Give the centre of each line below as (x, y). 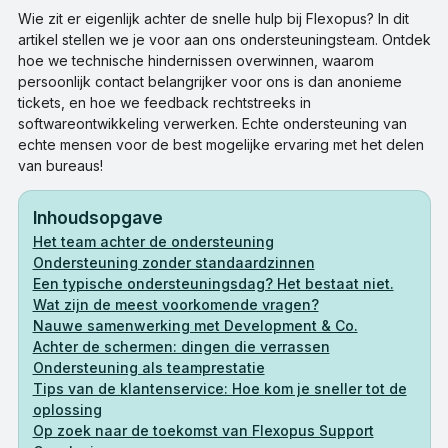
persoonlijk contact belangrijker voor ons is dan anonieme (209, 81)
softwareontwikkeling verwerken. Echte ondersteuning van (212, 123)
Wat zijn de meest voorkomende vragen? (175, 304)
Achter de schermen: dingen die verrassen (181, 346)
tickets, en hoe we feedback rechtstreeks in (164, 102)
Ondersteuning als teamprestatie (148, 367)
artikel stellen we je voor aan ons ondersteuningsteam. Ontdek (224, 39)
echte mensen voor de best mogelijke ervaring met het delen (220, 144)
